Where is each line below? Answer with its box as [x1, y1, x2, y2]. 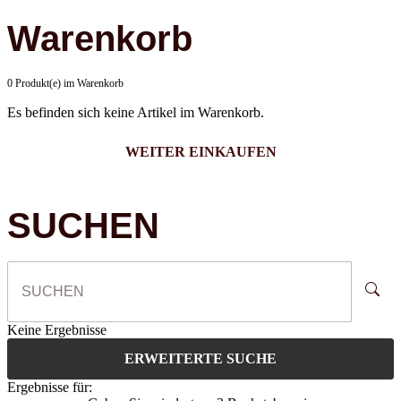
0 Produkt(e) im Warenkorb [7, 76, 124, 90]
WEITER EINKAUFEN [124, 143, 277, 159]
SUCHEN [7, 205, 159, 245]
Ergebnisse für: [7, 379, 92, 395]
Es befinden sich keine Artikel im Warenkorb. [7, 104, 264, 120]
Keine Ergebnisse [7, 321, 107, 337]
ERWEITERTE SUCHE [124, 350, 277, 366]
